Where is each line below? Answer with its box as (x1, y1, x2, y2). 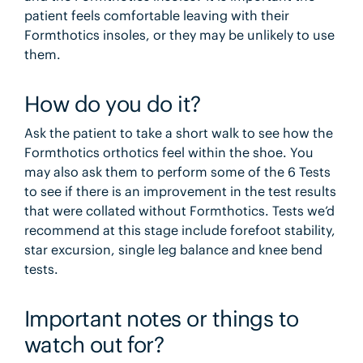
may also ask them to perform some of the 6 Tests (23, 164, 331, 181)
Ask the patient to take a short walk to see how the (23, 125, 333, 142)
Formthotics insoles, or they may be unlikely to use (23, 27, 335, 44)
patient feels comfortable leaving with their (23, 7, 289, 24)
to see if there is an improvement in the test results (23, 183, 336, 200)
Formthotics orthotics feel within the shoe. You (23, 144, 314, 161)
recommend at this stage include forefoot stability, (23, 222, 335, 239)
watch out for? (23, 330, 164, 358)
